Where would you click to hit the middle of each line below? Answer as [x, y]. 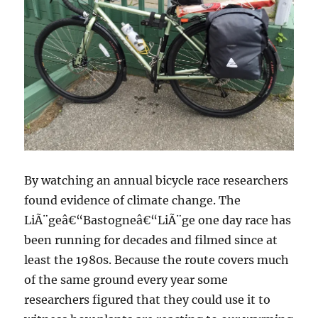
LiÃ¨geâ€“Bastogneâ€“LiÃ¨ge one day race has [158, 220]
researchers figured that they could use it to [148, 300]
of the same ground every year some [126, 280]
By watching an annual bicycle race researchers [157, 181]
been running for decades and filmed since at [151, 240]
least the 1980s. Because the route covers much [157, 260]
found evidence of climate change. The [133, 201]
